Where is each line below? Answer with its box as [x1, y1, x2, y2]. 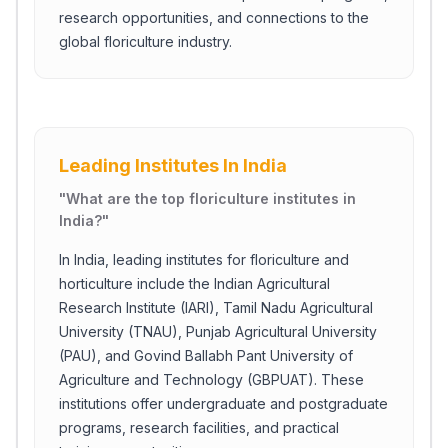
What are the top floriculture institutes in [66, 190, 356, 207]
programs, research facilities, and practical [59, 419, 339, 436]
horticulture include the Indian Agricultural [59, 275, 330, 292]
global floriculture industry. [59, 33, 232, 50]
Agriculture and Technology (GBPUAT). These [59, 371, 364, 388]
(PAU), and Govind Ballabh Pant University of [59, 347, 353, 364]
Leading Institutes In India [59, 155, 287, 176]
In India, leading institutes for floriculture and [59, 251, 349, 268]
